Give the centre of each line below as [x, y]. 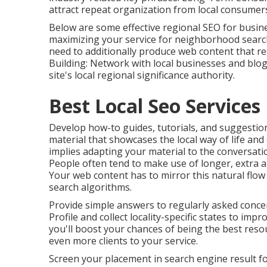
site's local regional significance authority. [142, 75]
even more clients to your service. [123, 241]
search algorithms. [90, 187]
